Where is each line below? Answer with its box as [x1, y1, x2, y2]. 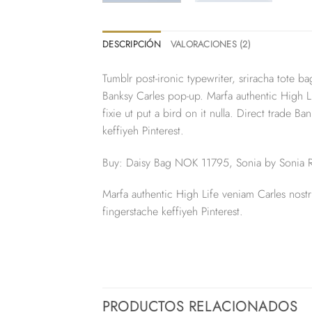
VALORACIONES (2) [170, 37, 251, 51]
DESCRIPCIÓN [102, 37, 161, 51]
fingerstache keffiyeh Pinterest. [102, 203, 243, 220]
